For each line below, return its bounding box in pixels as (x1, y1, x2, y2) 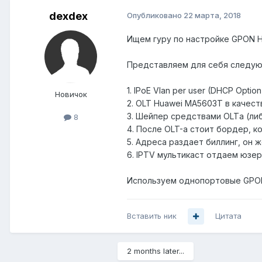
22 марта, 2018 (184, 11, 241, 20)
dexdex (49, 10, 88, 23)
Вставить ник (127, 211, 177, 221)
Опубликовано (127, 11, 184, 20)
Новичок (54, 89, 87, 99)
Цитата (215, 211, 242, 221)
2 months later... (127, 246, 184, 256)
